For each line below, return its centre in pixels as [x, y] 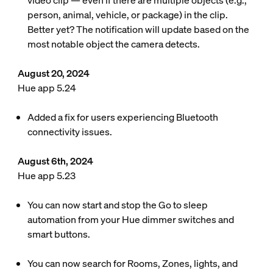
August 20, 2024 [54, 73]
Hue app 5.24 [47, 88]
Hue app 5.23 [46, 175]
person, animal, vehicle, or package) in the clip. [127, 15]
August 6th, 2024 [55, 161]
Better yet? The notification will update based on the [138, 29]
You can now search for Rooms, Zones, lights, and [132, 263]
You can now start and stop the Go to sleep [117, 205]
